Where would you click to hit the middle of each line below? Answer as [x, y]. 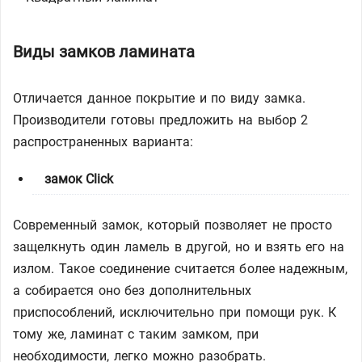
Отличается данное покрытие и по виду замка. [159, 98]
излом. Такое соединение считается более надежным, [180, 269]
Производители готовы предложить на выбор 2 [161, 120]
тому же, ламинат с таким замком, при [136, 334]
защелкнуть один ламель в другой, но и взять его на [179, 247]
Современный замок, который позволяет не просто [173, 225]
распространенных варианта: [103, 142]
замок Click [79, 179]
